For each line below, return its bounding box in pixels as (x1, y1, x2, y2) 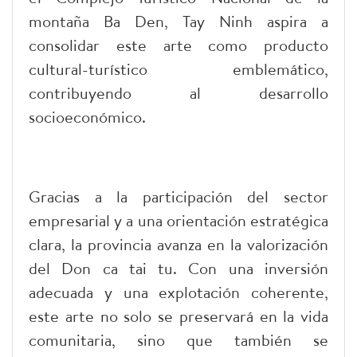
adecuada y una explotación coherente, (29, 280, 328, 303)
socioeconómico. (29, 105, 146, 127)
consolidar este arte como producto (29, 33, 328, 56)
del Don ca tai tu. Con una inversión (29, 257, 328, 279)
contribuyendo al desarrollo (29, 81, 328, 104)
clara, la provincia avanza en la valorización (29, 233, 328, 255)
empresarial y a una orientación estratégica (29, 209, 328, 231)
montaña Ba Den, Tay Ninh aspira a (29, 10, 328, 32)
